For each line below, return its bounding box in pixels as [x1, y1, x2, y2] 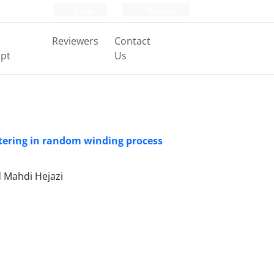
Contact [114, 34, 150, 48]
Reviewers [51, 34, 98, 48]
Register [146, 6, 177, 16]
